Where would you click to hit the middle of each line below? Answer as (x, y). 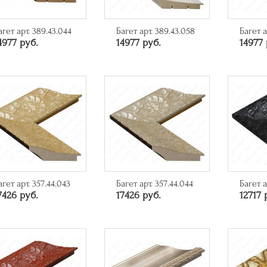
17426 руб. (139, 195)
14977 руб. (139, 43)
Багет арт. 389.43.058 (156, 31)
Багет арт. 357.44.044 (155, 184)
